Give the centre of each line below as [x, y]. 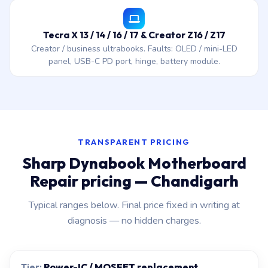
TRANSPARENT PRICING [134, 142]
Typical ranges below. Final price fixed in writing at [134, 205]
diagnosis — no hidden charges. [134, 221]
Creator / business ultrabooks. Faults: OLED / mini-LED [134, 49]
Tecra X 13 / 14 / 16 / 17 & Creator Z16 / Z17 [134, 35]
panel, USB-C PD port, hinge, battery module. [134, 61]
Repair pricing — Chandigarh [134, 181]
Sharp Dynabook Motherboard [134, 163]
